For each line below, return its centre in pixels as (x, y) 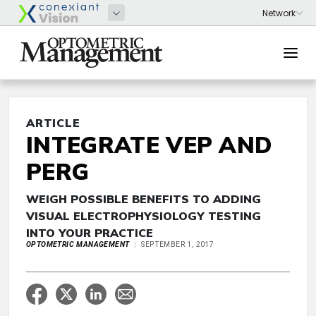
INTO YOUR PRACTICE (90, 233)
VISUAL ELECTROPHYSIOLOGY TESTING (144, 216)
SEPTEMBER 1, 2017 (178, 244)
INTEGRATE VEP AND (149, 145)
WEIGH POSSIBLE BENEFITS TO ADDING (144, 199)
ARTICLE (53, 123)
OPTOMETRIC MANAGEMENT (78, 244)
